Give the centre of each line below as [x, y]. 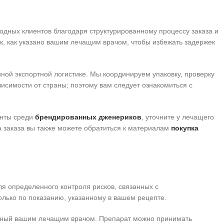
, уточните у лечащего [178, 117]
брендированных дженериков [88, 117]
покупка [185, 128]
